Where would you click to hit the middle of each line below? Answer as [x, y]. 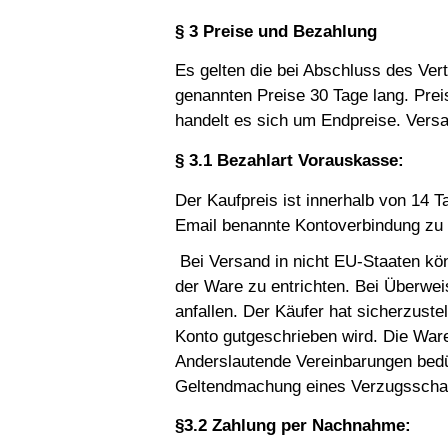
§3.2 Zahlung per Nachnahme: [293, 425]
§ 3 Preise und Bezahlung [276, 30]
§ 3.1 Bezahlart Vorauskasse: [289, 160]
